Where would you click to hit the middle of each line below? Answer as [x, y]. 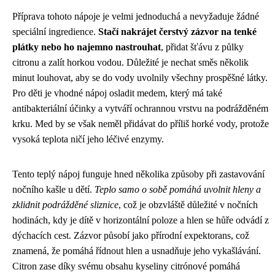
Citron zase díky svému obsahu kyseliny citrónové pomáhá [126, 266]
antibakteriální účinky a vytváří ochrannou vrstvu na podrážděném [140, 108]
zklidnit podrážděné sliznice [65, 204]
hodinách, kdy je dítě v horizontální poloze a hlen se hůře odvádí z [141, 220]
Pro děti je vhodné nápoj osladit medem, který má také [117, 93]
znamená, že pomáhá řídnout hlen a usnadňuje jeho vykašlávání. [137, 250]
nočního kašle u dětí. [53, 189]
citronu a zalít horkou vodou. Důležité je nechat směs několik [130, 62]
